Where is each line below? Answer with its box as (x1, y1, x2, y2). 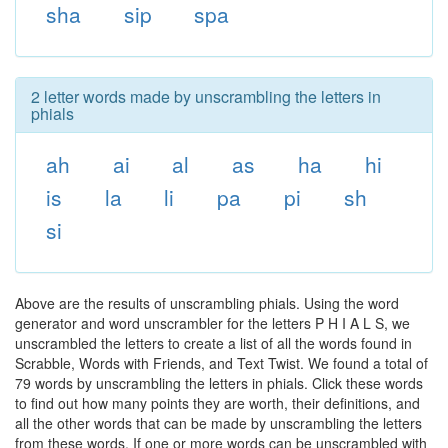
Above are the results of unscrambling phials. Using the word (15, 293, 399, 313)
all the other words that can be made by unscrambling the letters (15, 413, 422, 433)
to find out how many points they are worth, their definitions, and (15, 393, 420, 413)
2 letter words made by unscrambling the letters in (31, 85, 381, 108)
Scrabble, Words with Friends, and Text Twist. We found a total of (15, 353, 428, 373)
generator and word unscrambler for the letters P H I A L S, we (15, 313, 410, 333)
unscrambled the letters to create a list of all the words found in (15, 333, 412, 353)
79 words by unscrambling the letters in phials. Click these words (15, 373, 423, 393)
